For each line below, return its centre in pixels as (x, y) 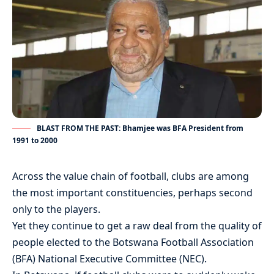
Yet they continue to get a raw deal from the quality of (137, 226)
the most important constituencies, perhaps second (132, 193)
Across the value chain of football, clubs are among (131, 176)
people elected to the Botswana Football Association (133, 243)
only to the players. (56, 209)
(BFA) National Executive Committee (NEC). (109, 259)
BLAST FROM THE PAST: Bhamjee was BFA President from (140, 128)
